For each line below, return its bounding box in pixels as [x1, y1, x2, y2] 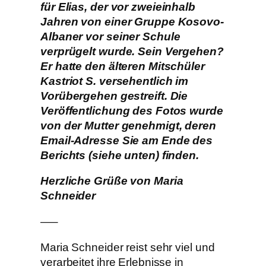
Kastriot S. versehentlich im [40, 74, 189, 87]
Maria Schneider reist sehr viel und [40, 241, 215, 254]
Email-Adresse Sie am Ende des [40, 134, 213, 147]
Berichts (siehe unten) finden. [40, 148, 199, 161]
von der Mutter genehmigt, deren [40, 119, 216, 132]
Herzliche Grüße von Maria [40, 175, 183, 188]
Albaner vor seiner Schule [40, 30, 180, 43]
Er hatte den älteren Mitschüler [40, 59, 205, 72]
